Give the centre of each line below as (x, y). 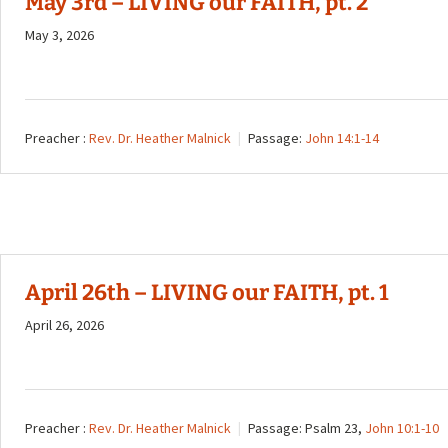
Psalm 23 (331, 428)
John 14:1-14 (342, 138)
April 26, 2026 (64, 325)
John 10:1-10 (402, 428)
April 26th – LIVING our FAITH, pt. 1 (207, 293)
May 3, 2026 (59, 35)
